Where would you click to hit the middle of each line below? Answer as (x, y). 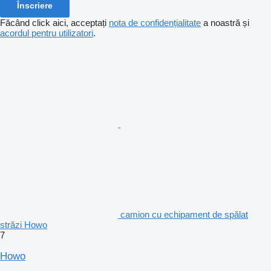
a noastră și (225, 22)
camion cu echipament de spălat (184, 214)
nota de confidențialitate (155, 22)
